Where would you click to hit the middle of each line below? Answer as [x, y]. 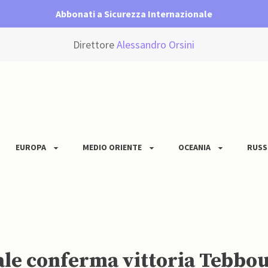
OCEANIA [194, 147]
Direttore [95, 45]
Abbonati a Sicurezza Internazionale [134, 14]
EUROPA [31, 147]
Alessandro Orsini [156, 45]
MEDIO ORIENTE [112, 147]
